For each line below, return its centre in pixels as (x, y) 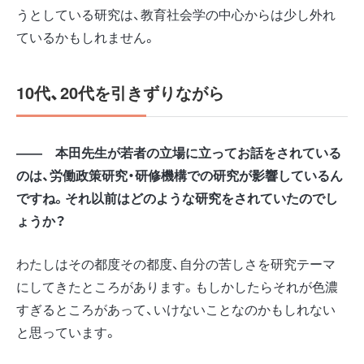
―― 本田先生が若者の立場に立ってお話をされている (179, 152)
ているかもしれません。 (86, 37)
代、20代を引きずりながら (129, 92)
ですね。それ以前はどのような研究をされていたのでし (177, 197)
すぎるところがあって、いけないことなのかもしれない (176, 309)
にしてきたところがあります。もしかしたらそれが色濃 (177, 286)
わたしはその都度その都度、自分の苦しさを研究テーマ (176, 263)
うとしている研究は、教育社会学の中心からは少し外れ (176, 14)
